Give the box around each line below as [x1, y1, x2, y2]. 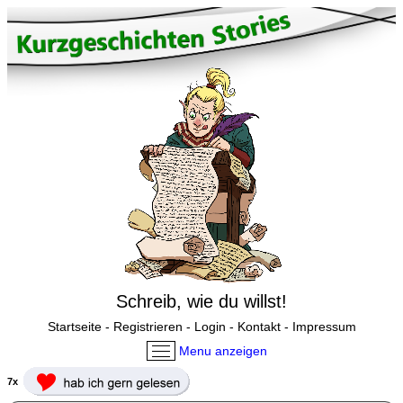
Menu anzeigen [179, 343, 267, 358]
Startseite [47, 318, 102, 334]
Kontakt [237, 318, 281, 334]
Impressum [291, 318, 356, 334]
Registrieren [112, 318, 183, 334]
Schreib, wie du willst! [116, 291, 287, 311]
